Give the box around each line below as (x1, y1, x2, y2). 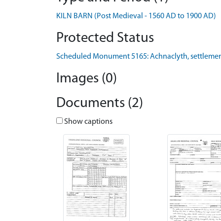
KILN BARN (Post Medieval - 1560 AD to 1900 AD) (56, 12, 216, 20)
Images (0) (56, 72, 117, 86)
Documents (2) (56, 96, 143, 110)
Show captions (63, 118, 112, 126)
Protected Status (56, 31, 154, 45)
